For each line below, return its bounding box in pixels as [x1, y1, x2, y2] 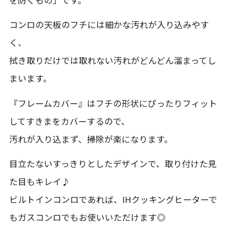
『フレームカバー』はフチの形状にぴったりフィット [9, 97, 217, 109]
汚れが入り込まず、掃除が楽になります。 [9, 132, 173, 145]
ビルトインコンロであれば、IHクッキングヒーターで [9, 193, 217, 206]
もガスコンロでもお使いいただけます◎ [9, 211, 166, 224]
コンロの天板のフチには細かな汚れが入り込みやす [9, 18, 209, 31]
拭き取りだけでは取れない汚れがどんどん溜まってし [9, 54, 216, 67]
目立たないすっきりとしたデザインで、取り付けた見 [9, 157, 217, 170]
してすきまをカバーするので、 [9, 114, 130, 127]
